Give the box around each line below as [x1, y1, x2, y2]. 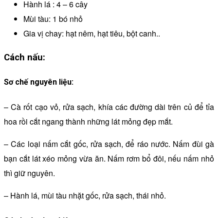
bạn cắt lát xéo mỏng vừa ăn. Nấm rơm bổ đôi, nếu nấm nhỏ [4, 153, 214, 164]
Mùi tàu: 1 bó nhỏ [23, 13, 83, 25]
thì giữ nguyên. [4, 167, 55, 179]
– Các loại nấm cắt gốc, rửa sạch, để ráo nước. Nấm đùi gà [4, 138, 214, 150]
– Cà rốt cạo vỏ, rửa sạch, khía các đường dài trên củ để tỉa [4, 101, 214, 113]
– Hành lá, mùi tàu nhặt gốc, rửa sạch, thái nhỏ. [4, 190, 166, 201]
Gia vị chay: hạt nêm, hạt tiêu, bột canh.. [23, 28, 160, 39]
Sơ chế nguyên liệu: [4, 77, 73, 87]
